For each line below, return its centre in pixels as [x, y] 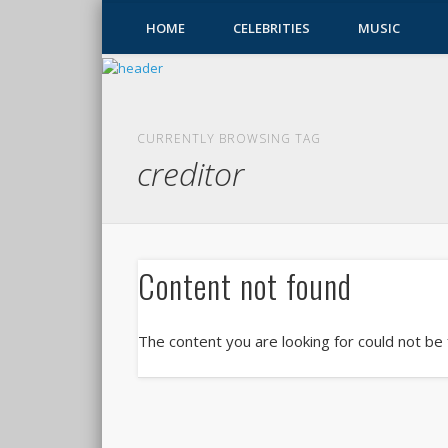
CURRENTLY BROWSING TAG [229, 138]
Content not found [245, 286]
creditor [191, 173]
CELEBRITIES [271, 28]
